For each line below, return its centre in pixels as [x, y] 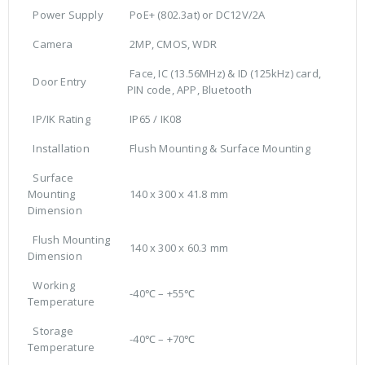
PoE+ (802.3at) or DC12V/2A [196, 15]
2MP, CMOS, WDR [172, 44]
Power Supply [66, 15]
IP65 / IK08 [154, 119]
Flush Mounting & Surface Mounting [219, 149]
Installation [59, 149]
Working [51, 286]
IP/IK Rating [59, 119]
